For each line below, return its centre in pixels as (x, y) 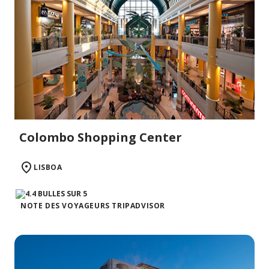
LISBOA (48, 167)
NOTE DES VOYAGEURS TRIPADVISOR (93, 205)
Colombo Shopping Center (101, 137)
